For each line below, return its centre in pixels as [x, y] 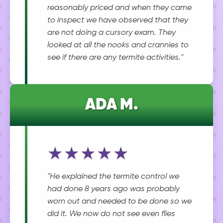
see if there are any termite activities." [115, 58]
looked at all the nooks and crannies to [118, 45]
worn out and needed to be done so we [119, 202]
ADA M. [111, 105]
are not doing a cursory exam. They [111, 33]
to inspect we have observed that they [118, 20]
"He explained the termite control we [113, 177]
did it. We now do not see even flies [111, 214]
